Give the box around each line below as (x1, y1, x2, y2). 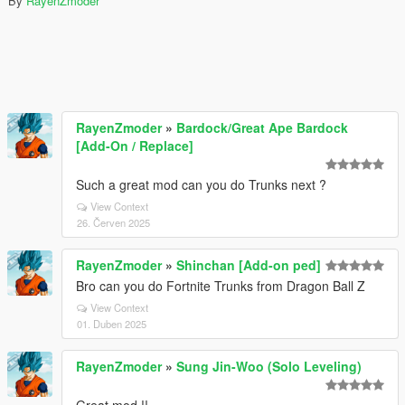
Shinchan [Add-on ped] (176, 256, 321, 274)
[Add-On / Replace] (76, 137, 193, 155)
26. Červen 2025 (77, 215, 150, 230)
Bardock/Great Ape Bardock (176, 118, 348, 137)
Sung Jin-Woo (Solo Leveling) (176, 357, 362, 375)
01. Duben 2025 (77, 316, 146, 331)
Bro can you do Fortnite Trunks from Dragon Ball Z (76, 277, 365, 295)
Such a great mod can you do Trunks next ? (76, 175, 326, 193)
